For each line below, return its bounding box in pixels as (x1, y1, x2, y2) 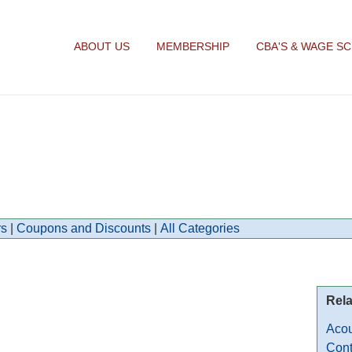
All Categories (160, 222, 240, 235)
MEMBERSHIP (156, 40, 229, 53)
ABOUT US (74, 40, 130, 53)
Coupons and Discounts (16, 222, 151, 235)
